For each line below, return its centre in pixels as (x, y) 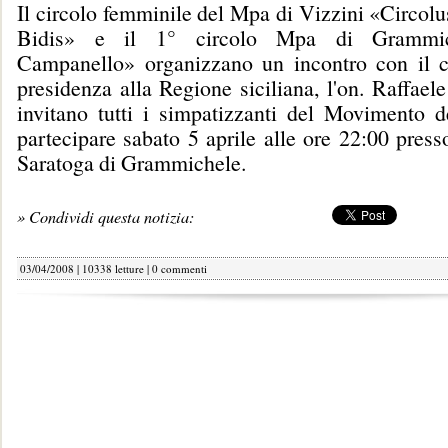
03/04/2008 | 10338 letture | (86, 268)
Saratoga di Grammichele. (131, 162)
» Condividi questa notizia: (105, 216)
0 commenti (179, 268)
